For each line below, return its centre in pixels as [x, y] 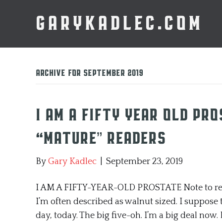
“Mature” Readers [101, 139]
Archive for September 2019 [89, 73]
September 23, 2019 [144, 162]
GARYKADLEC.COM [119, 24]
